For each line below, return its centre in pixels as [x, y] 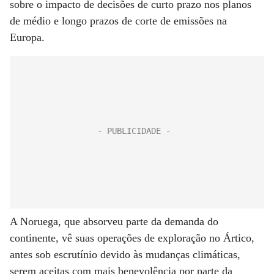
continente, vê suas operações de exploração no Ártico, [132, 238]
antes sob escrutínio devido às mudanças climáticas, [125, 254]
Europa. [27, 37]
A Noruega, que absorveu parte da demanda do [114, 221]
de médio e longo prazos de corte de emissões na [118, 21]
